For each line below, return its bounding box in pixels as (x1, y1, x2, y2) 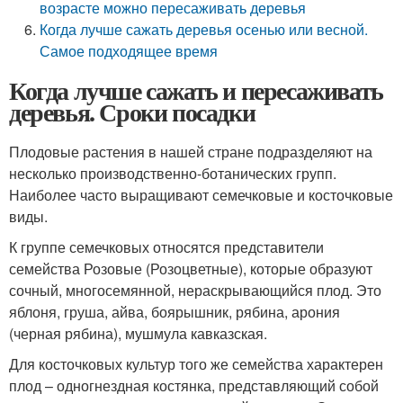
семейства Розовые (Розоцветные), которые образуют (9, 258, 372, 279)
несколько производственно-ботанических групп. (9, 163, 336, 184)
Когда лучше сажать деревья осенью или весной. (40, 19, 369, 40)
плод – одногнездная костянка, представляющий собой (9, 375, 379, 396)
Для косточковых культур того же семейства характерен (9, 354, 383, 374)
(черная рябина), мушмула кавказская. (9, 323, 267, 344)
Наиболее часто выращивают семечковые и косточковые (9, 184, 393, 205)
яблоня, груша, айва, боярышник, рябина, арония (9, 301, 340, 322)
